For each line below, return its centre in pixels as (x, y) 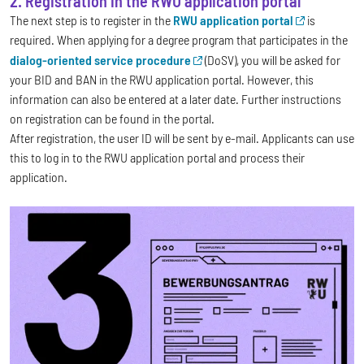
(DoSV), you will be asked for (271, 60)
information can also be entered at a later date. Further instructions (175, 99)
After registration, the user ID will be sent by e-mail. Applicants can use (182, 138)
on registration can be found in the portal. (112, 119)
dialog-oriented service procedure (100, 60)
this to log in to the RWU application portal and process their (157, 158)
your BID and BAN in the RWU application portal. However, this (162, 80)
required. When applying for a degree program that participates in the (179, 40)
